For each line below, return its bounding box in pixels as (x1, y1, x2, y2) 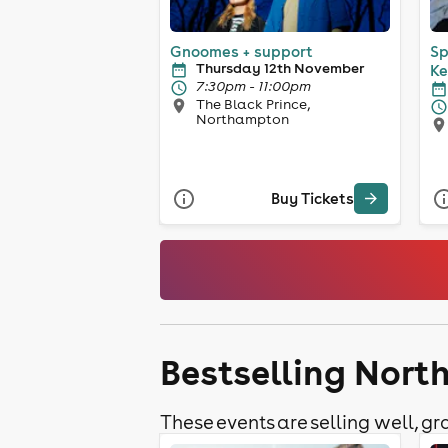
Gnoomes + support (170, 41, 313, 61)
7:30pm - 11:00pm (196, 76, 311, 95)
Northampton (196, 109, 289, 128)
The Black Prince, (196, 94, 310, 113)
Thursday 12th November (196, 58, 364, 77)
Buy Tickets (271, 189, 354, 209)
